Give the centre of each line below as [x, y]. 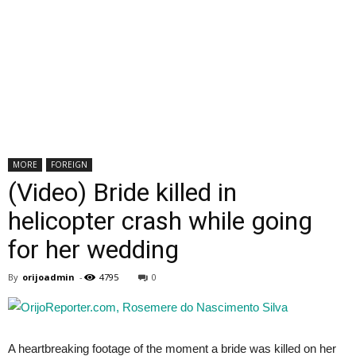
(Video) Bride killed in [122, 192]
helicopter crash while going [160, 221]
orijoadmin [48, 277]
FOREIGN [69, 164]
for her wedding [93, 250]
